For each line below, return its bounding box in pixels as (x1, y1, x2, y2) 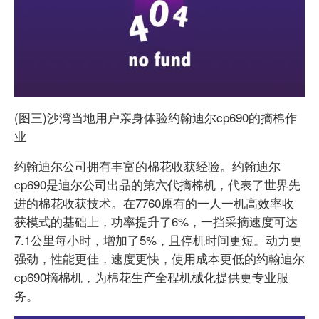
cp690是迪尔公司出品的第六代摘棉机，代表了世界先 (14, 175, 300, 194)
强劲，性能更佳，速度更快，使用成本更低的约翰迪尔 (14, 249, 305, 268)
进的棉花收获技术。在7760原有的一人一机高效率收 (14, 194, 294, 212)
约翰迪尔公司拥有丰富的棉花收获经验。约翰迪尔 (14, 157, 281, 175)
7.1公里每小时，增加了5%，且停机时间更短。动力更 (14, 231, 302, 249)
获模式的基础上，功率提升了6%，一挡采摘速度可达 (14, 212, 298, 231)
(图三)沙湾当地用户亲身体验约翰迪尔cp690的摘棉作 (14, 108, 297, 127)
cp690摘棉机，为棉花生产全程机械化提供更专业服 (14, 268, 288, 286)
